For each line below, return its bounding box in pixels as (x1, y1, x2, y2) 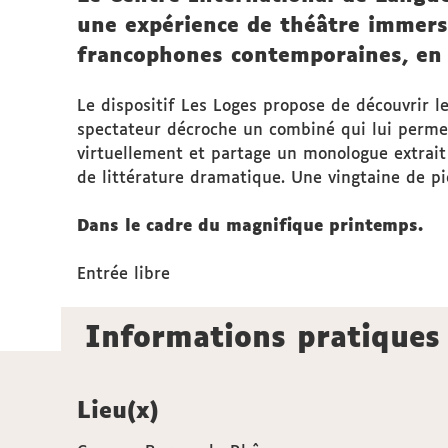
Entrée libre (77, 266, 170, 283)
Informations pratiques (85, 325, 440, 353)
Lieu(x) (77, 401, 159, 423)
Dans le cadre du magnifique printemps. (77, 218, 423, 235)
